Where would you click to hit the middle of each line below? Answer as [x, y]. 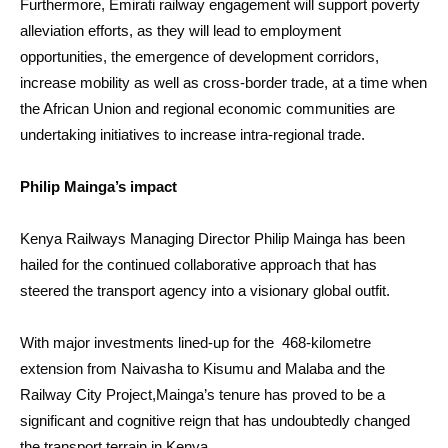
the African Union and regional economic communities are [207, 108]
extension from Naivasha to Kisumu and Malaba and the [202, 368]
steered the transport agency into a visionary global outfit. [205, 290]
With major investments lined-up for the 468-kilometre [195, 342]
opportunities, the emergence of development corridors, [199, 56]
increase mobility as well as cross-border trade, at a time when [223, 82]
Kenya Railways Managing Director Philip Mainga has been [212, 238]
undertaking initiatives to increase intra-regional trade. [192, 134]
